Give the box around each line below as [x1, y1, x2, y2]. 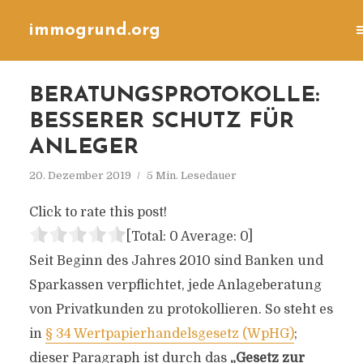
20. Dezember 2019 [28, 169, 131, 181]
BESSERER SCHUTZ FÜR [28, 111, 294, 133]
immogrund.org [28, 22, 160, 39]
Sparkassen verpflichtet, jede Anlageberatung [28, 278, 322, 293]
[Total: [126, 229, 169, 244]
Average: [177, 229, 240, 244]
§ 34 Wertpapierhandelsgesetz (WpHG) [45, 327, 294, 341]
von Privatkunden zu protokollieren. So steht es [28, 302, 333, 317]
